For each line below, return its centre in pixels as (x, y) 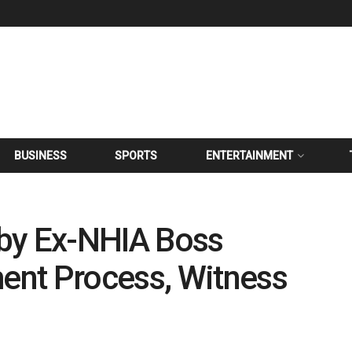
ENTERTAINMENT (249, 156)
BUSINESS (41, 156)
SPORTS (136, 156)
